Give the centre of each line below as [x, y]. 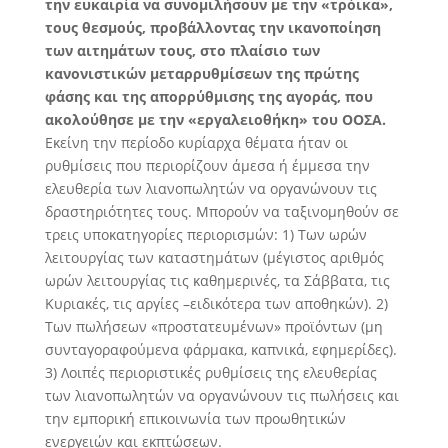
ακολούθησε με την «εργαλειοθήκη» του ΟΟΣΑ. [215, 120]
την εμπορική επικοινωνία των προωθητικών [195, 419]
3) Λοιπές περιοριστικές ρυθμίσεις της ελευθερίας [210, 373]
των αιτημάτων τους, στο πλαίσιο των [182, 51]
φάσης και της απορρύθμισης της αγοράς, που [208, 97]
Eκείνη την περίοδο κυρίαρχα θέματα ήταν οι [196, 143]
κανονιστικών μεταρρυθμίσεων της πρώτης [201, 74]
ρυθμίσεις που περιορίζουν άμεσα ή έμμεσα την [207, 166]
